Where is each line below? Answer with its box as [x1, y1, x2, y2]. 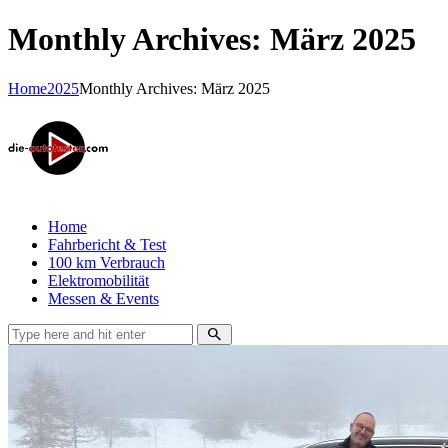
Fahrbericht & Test [48, 235, 166, 253]
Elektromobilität [48, 271, 149, 289]
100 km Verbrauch [48, 253, 165, 271]
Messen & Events [48, 289, 159, 307]
